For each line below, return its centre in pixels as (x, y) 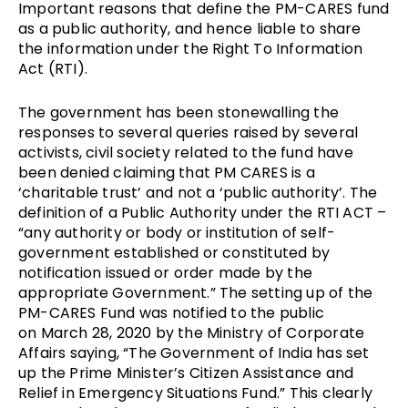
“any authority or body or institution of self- (177, 232)
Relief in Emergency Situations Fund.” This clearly (196, 393)
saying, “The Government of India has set (218, 352)
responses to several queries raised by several (189, 132)
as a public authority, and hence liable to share (190, 28)
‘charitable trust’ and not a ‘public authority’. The (198, 192)
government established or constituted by (174, 252)
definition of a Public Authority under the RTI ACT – (203, 212)
